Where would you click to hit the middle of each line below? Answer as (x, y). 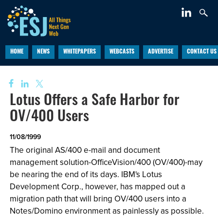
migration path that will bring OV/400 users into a (98, 199)
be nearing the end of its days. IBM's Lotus (86, 174)
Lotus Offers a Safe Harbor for (95, 101)
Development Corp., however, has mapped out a (98, 187)
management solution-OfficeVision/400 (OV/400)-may (106, 162)
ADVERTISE (160, 52)
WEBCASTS (122, 52)
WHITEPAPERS (79, 52)
